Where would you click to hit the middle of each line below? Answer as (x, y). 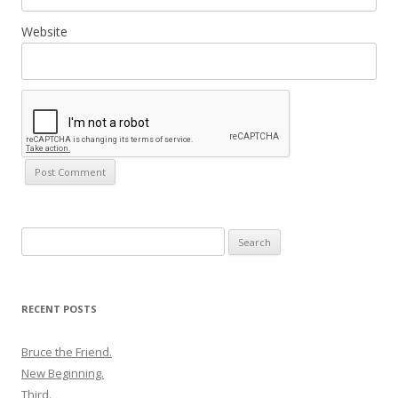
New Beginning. (63, 373)
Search (40, 237)
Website (44, 31)
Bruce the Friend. (67, 351)
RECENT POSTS (59, 308)
